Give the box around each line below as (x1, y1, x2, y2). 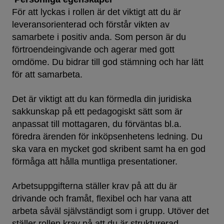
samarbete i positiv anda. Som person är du (12, 32, 186, 42)
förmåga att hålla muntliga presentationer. (12, 156, 177, 167)
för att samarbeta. (12, 69, 82, 80)
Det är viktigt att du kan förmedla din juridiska (12, 94, 191, 104)
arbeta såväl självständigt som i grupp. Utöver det (12, 206, 209, 216)
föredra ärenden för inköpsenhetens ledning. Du (12, 131, 202, 142)
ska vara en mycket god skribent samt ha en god (12, 144, 205, 154)
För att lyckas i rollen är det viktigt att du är (12, 7, 181, 17)
